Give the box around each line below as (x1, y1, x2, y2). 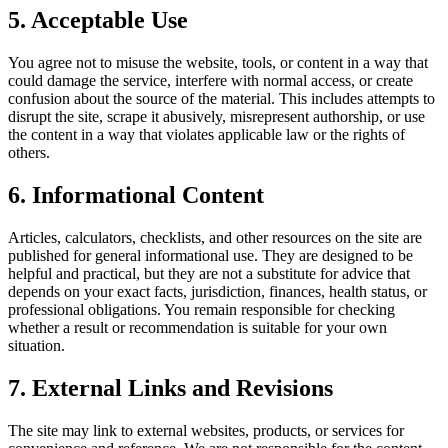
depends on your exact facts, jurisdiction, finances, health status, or (8, 282, 427, 300)
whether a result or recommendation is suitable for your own (8, 318, 387, 336)
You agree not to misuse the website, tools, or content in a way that (8, 53, 428, 71)
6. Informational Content (8, 181, 264, 208)
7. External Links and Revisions (8, 374, 333, 401)
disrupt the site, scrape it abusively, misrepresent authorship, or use (8, 107, 425, 125)
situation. (8, 336, 65, 354)
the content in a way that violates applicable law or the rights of (8, 125, 405, 143)
